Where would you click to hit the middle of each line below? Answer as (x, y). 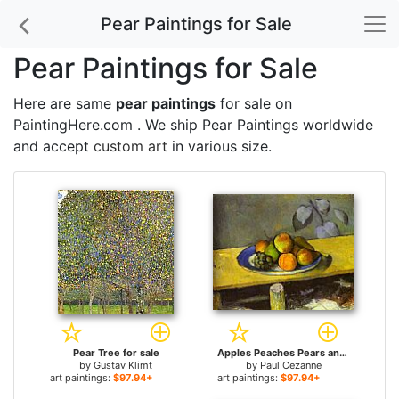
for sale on (254, 103)
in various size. (220, 146)
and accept (53, 146)
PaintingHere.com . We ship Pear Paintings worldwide (193, 125)
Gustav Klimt (123, 365)
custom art (130, 146)
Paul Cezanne (290, 365)
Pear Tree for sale (116, 353)
